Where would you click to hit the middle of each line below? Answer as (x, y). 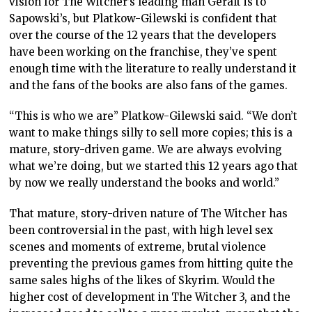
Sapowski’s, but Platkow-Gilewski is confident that (143, 19)
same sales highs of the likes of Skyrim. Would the (142, 281)
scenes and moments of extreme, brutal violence (138, 247)
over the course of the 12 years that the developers (143, 36)
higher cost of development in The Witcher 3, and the (150, 297)
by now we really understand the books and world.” (145, 183)
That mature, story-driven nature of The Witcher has (149, 214)
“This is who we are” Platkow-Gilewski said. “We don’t (154, 116)
